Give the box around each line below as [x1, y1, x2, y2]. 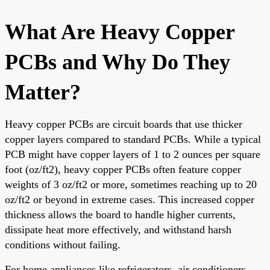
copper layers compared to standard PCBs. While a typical [5, 133, 261, 145]
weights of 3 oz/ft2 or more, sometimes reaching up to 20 [5, 178, 257, 190]
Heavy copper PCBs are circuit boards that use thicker [5, 118, 242, 130]
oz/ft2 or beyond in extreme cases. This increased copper [5, 193, 254, 206]
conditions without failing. [5, 238, 121, 251]
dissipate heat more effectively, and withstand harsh [5, 223, 231, 236]
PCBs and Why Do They [5, 49, 230, 74]
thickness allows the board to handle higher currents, [5, 208, 236, 221]
